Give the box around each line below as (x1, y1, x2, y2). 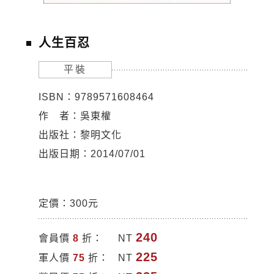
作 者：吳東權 (38, 111, 111, 121)
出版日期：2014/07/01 (38, 149, 146, 159)
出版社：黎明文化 (38, 130, 122, 140)
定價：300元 (38, 198, 98, 209)
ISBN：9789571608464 (38, 92, 154, 102)
